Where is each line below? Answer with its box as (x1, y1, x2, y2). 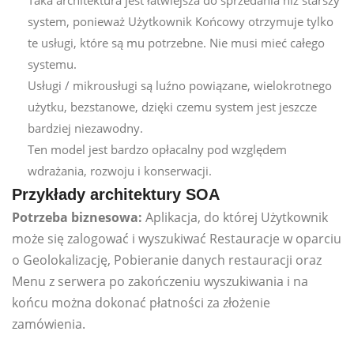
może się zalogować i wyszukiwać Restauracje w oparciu (12, 229, 341, 247)
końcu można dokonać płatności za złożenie (12, 293, 270, 311)
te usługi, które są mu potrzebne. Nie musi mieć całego (28, 34, 325, 51)
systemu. (28, 55, 77, 72)
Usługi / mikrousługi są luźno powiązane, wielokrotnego (28, 77, 332, 93)
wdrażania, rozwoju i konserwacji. (28, 162, 212, 179)
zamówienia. (12, 314, 85, 333)
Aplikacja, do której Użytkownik (142, 208, 328, 226)
